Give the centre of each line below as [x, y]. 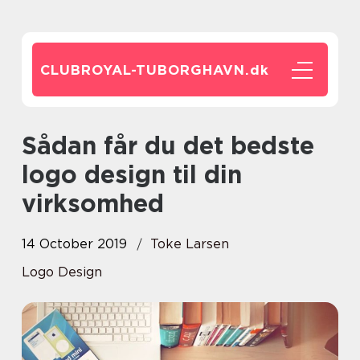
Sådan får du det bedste [29, 145]
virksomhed [93, 203]
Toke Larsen [190, 244]
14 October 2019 [74, 244]
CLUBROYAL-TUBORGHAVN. [145, 70]
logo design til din [132, 174]
